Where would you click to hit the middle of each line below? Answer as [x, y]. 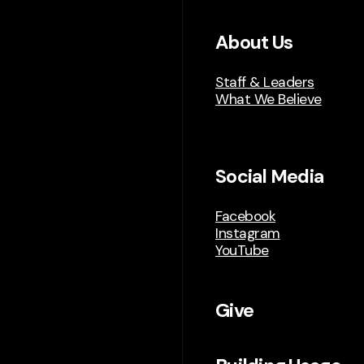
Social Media [270, 176]
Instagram [248, 233]
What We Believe [269, 99]
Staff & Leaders [265, 82]
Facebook [246, 216]
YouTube [242, 250]
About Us [254, 42]
